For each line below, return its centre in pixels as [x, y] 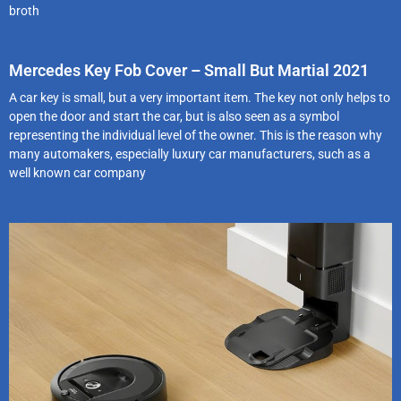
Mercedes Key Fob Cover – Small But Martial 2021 [189, 71]
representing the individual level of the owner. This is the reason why [196, 136]
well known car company [77, 173]
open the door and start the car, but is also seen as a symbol [174, 117]
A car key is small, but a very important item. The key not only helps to [200, 98]
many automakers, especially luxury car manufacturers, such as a [190, 154]
